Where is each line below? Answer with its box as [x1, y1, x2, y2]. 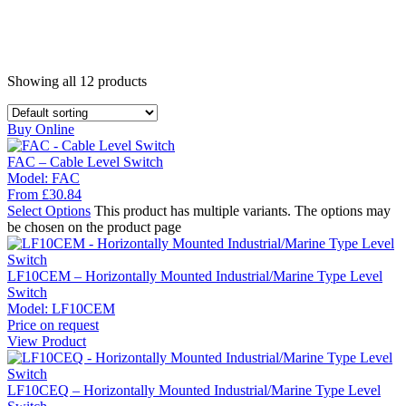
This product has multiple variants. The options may [94, 202, 391, 218]
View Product [7, 333, 86, 349]
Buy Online [7, 121, 74, 137]
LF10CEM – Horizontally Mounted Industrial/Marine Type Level [7, 267, 382, 284]
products [94, 72, 147, 89]
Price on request [7, 316, 99, 333]
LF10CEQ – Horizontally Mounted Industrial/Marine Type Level [7, 382, 381, 398]
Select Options [7, 202, 91, 218]
